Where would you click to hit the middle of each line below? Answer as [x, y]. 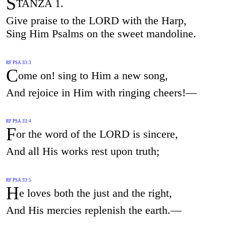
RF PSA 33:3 [18, 62]
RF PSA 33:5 [18, 180]
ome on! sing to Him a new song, [93, 75]
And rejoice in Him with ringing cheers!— [101, 92]
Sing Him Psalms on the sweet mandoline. [101, 33]
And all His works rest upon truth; [82, 151]
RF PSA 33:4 [18, 121]
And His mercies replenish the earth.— [94, 210]
